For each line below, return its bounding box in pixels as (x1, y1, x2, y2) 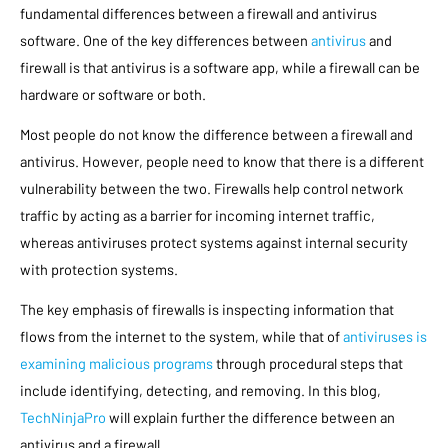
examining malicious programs (20, 354, 213, 373)
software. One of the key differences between (20, 31, 311, 49)
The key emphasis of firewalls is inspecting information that (20, 300, 394, 319)
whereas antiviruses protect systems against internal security (20, 233, 408, 252)
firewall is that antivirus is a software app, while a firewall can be (20, 58, 420, 76)
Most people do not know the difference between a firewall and (20, 125, 413, 144)
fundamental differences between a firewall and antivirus (20, 4, 377, 22)
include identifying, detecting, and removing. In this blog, (20, 381, 381, 400)
